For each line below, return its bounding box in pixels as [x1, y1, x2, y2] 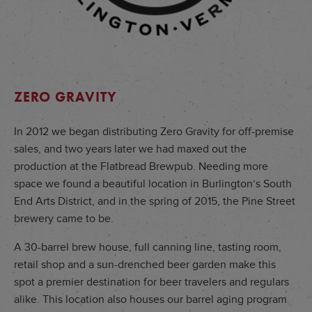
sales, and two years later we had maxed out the [14, 141, 247, 156]
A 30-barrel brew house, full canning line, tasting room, [14, 240, 281, 255]
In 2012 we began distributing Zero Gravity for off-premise [14, 124, 294, 139]
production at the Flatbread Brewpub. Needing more [14, 159, 268, 173]
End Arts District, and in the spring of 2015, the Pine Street [14, 194, 295, 208]
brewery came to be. [14, 211, 114, 226]
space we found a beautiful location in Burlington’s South [14, 176, 292, 191]
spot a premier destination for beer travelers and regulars [14, 275, 289, 290]
